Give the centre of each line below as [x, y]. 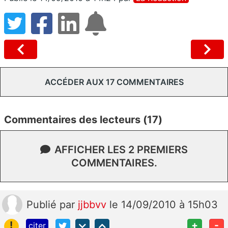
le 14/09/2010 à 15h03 [164, 204]
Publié [43, 204]
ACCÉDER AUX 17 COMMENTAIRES [114, 82]
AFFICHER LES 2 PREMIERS [121, 149]
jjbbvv [94, 204]
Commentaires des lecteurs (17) [83, 119]
